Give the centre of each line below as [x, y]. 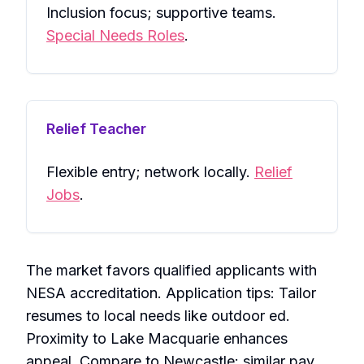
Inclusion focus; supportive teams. [161, 13]
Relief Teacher [96, 129]
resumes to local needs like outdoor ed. [158, 316]
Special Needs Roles [115, 36]
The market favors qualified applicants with [171, 271]
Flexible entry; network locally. [150, 172]
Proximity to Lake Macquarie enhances [157, 339]
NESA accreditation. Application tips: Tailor [171, 293]
